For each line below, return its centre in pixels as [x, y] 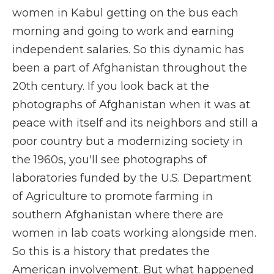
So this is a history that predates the [111, 251]
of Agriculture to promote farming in [113, 196]
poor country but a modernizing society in [128, 141]
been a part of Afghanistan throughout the [130, 68]
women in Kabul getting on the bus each [125, 13]
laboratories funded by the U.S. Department [132, 178]
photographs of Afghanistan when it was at [131, 105]
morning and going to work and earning [123, 31]
